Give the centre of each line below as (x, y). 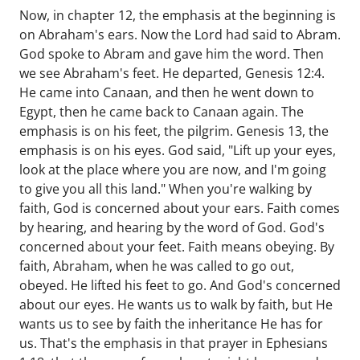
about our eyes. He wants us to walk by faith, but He (176, 305)
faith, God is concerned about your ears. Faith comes (180, 208)
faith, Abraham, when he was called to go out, (157, 266)
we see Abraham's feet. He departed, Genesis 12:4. (172, 73)
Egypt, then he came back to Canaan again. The (162, 112)
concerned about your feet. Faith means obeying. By (177, 247)
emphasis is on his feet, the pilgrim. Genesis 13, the (174, 131)
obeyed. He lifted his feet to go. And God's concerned (180, 285)
